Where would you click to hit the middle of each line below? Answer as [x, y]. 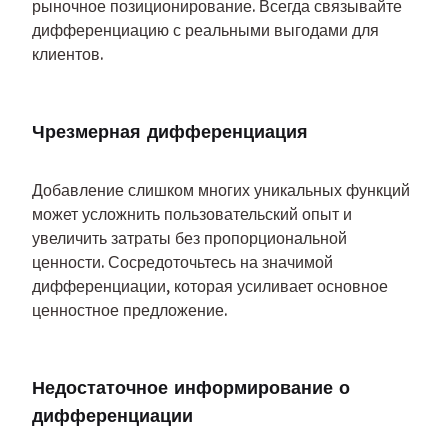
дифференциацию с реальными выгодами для [205, 30]
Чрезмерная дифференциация [170, 132]
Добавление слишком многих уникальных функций [221, 190]
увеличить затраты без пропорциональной [189, 238]
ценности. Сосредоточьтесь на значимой [182, 262]
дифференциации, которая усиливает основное [210, 286]
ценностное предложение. [129, 310]
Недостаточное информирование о [191, 388]
